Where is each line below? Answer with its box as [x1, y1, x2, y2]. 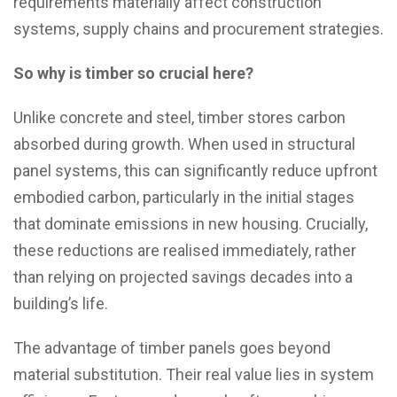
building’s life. [13, 294, 108, 314]
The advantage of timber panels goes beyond [13, 339, 331, 358]
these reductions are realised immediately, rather [13, 241, 356, 261]
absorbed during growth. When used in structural [13, 135, 355, 154]
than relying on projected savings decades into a [13, 268, 353, 287]
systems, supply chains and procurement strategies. [13, 19, 384, 39]
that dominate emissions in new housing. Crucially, [13, 214, 368, 234]
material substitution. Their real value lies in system [13, 365, 374, 385]
